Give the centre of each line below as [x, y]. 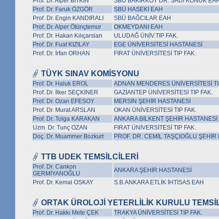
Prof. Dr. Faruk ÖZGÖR [63, 9]
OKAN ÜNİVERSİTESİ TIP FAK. [155, 110]
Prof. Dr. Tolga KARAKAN [66, 119]
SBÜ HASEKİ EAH [138, 9]
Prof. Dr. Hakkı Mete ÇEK [66, 213]
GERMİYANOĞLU [56, 174]
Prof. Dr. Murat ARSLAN [64, 110]
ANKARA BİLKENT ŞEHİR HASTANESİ [166, 119]
